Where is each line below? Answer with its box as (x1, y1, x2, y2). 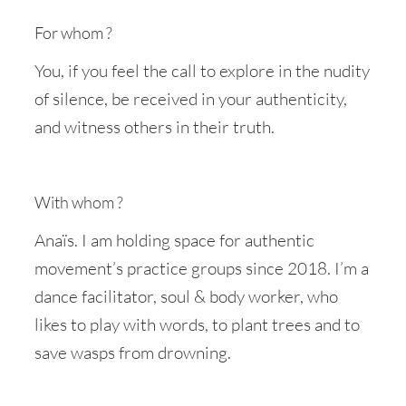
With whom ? (34, 192, 123, 213)
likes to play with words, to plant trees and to (34, 313, 360, 335)
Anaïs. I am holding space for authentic (34, 228, 314, 251)
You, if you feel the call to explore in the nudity (34, 59, 370, 82)
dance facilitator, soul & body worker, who (34, 285, 338, 307)
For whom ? (34, 23, 112, 43)
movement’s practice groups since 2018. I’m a (34, 256, 369, 279)
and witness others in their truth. (34, 115, 278, 138)
